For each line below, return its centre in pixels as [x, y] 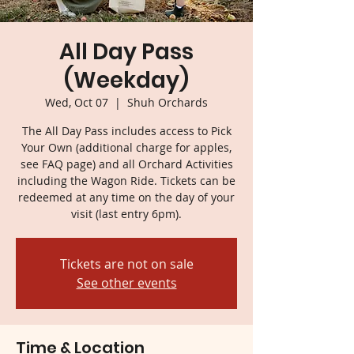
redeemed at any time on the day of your [126, 197]
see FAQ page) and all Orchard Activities [126, 164]
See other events [126, 282]
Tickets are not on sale [126, 264]
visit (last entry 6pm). [126, 213]
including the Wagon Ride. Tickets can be [126, 180]
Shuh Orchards [168, 102]
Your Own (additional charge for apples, [126, 147]
